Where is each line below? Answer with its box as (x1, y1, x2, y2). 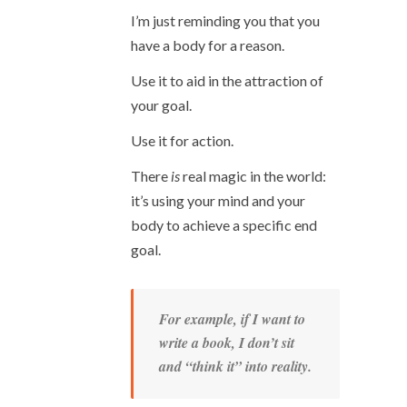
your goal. (131, 96, 192, 114)
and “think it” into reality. (159, 356, 312, 376)
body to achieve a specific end (131, 216, 317, 233)
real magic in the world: (180, 167, 326, 184)
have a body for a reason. (131, 36, 284, 54)
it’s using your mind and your (131, 192, 305, 209)
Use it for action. (131, 132, 233, 149)
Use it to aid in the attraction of (131, 72, 323, 89)
